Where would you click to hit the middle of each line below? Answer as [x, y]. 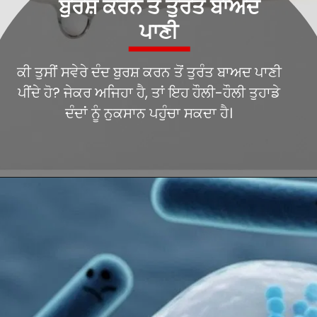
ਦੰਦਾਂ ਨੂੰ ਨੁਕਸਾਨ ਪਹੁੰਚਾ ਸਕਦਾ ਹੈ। [149, 140]
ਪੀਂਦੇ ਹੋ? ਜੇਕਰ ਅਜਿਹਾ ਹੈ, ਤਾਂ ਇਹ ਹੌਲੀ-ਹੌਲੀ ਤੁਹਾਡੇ [149, 120]
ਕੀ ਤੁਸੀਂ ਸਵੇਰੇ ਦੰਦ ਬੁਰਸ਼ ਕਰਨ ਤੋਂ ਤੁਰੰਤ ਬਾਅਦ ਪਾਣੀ [149, 99]
